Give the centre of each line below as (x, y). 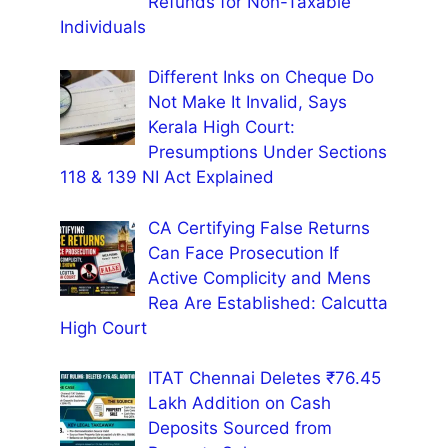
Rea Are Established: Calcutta (267, 302)
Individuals (103, 26)
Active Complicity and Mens (259, 277)
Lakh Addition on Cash (239, 403)
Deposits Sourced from (239, 428)
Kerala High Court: (221, 127)
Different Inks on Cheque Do (260, 77)
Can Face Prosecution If (243, 252)
